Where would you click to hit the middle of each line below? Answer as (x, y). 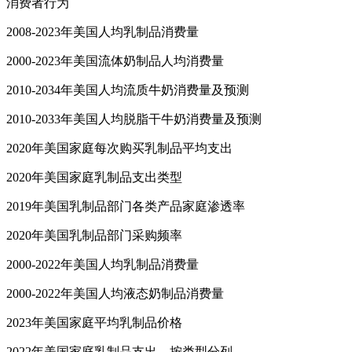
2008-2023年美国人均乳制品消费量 (103, 31)
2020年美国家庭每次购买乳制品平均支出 (119, 148)
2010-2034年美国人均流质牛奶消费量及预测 (128, 90)
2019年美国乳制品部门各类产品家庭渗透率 (126, 206)
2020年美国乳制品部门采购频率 (94, 235)
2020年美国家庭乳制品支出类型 (94, 177)
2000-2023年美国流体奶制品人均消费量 (115, 60)
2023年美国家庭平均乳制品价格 (94, 322)
